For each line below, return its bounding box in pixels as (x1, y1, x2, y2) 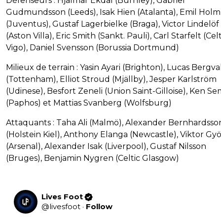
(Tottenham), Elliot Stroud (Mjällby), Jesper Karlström (6, 74, 217, 84)
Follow (86, 202, 112, 212)
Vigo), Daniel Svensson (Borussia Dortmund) (6, 43, 179, 53)
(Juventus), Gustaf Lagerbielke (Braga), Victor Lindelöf (6, 19, 219, 29)
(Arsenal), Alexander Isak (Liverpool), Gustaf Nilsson (6, 142, 206, 151)
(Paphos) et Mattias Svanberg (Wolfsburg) (6, 98, 172, 108)
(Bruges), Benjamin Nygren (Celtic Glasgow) (6, 153, 179, 163)
